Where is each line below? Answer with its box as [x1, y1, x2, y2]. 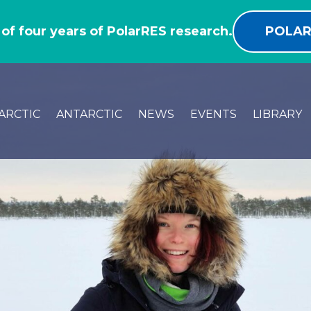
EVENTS [190, 108, 237, 121]
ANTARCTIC [56, 108, 122, 121]
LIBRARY [252, 108, 302, 121]
